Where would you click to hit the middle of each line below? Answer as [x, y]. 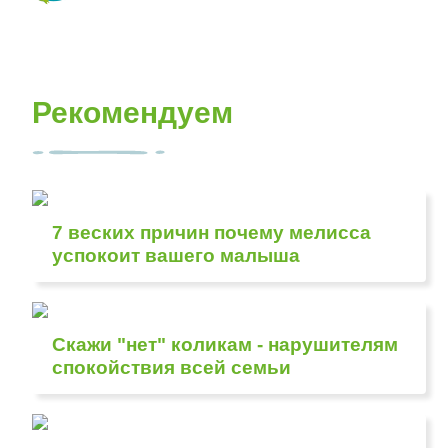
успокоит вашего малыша [176, 255]
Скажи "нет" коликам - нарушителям [225, 344]
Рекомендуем [133, 112]
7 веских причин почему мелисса [212, 232]
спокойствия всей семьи [172, 367]
